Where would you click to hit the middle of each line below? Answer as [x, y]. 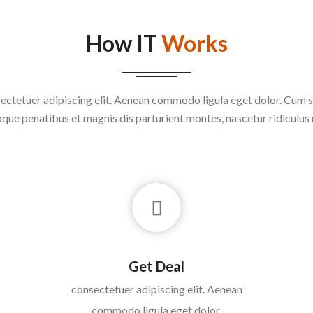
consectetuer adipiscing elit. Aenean [156, 289]
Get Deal [156, 266]
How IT [123, 43]
